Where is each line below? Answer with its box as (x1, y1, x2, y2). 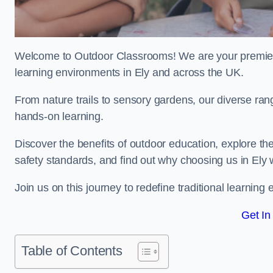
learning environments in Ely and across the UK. (15, 66, 244, 79)
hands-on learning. (15, 110, 104, 122)
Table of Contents (21, 243, 122, 258)
